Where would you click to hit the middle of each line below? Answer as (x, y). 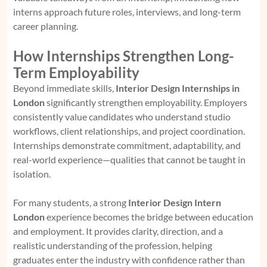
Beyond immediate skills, (64, 88)
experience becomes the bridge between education (149, 217)
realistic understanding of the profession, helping (113, 246)
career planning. (46, 26)
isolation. (32, 174)
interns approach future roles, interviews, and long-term (127, 12)
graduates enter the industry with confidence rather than (129, 260)
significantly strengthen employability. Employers (146, 103)
